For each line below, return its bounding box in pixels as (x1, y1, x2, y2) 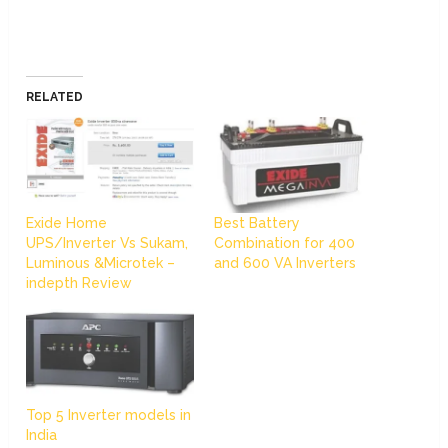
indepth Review (26, 275, 133, 292)
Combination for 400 (213, 235, 355, 252)
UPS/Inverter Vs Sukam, (26, 235, 189, 252)
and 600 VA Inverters (213, 255, 356, 272)
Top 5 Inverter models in (26, 406, 192, 423)
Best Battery (213, 215, 300, 232)
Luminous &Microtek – (26, 255, 176, 272)
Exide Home (26, 215, 108, 232)
